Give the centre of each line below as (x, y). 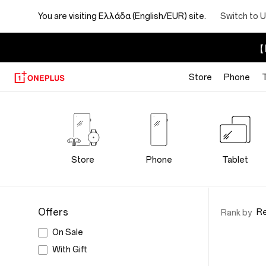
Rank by (236, 213)
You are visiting (68, 16)
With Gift (70, 250)
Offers (53, 212)
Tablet (235, 160)
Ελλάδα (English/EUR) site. (152, 16)
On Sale (68, 232)
